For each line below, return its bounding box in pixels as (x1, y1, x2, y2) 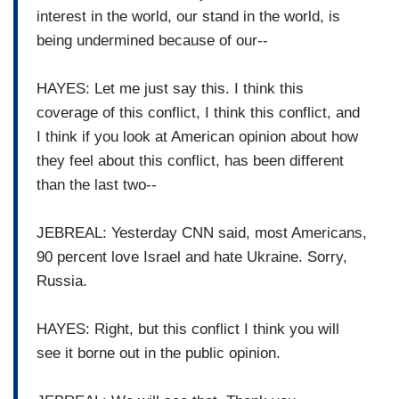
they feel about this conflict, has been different (37, 151, 344, 169)
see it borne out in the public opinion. (37, 344, 281, 362)
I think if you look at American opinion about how (37, 127, 358, 145)
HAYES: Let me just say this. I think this (37, 79, 304, 97)
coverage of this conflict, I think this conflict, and (37, 103, 360, 121)
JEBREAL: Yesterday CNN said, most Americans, (37, 224, 367, 241)
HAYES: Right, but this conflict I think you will (37, 320, 339, 338)
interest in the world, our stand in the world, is (37, 7, 340, 25)
